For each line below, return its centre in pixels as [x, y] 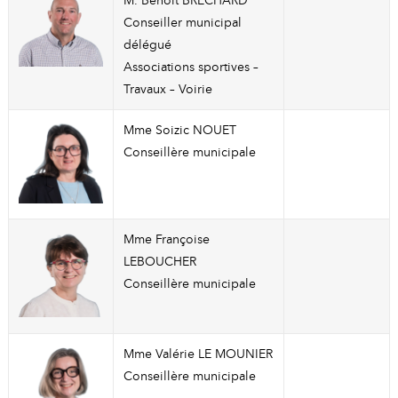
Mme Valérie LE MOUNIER [198, 354]
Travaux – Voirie [167, 89]
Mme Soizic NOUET [179, 130]
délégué [147, 45]
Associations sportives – [191, 67]
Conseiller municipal [182, 23]
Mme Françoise [166, 239]
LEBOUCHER [159, 262]
